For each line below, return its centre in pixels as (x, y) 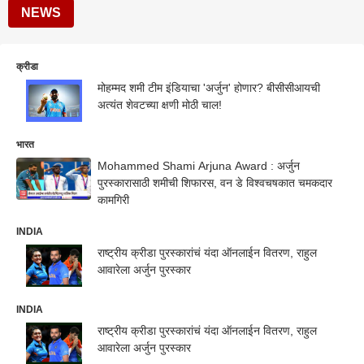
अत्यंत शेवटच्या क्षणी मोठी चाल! (160, 105)
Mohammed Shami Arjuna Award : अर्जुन (199, 165)
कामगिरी (113, 199)
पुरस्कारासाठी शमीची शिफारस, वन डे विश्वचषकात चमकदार (215, 182)
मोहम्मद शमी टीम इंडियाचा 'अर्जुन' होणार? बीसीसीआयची (209, 88)
